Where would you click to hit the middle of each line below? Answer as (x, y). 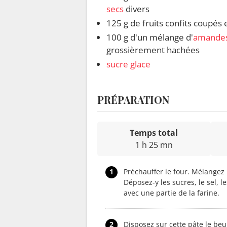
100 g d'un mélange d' (150, 37)
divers (137, 9)
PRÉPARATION (133, 100)
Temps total (154, 133)
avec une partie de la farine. (172, 193)
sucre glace (128, 64)
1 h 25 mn (154, 145)
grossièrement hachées (153, 50)
